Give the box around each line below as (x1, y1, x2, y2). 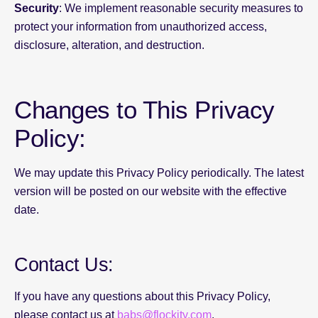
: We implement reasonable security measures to (59, 2, 303, 14)
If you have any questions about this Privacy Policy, (14, 290, 270, 302)
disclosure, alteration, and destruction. (14, 39, 204, 51)
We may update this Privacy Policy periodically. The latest (14, 167, 304, 179)
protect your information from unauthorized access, (14, 21, 267, 33)
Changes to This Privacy (14, 96, 275, 124)
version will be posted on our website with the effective (14, 185, 287, 197)
